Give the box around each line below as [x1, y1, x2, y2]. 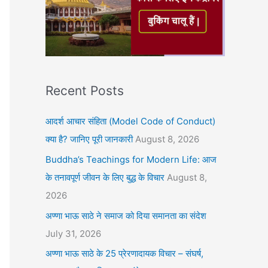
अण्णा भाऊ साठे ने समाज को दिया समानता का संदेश [45, 209, 206, 221]
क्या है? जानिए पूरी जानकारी [45, 133, 133, 145]
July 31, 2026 [45, 227, 101, 239]
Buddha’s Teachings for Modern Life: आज [45, 153, 217, 165]
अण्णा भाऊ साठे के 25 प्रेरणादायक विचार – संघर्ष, [45, 248, 203, 260]
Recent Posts [45, 83, 124, 98]
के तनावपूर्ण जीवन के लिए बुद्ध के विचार [45, 171, 165, 183]
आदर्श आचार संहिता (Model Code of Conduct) [45, 115, 215, 127]
